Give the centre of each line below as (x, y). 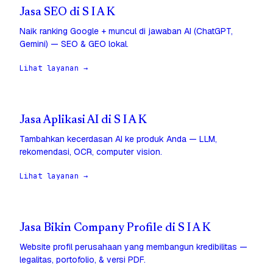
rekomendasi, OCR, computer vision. (91, 152)
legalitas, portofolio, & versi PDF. (83, 260)
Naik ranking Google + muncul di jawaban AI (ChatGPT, (126, 31)
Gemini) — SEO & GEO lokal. (74, 44)
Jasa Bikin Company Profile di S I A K (115, 229)
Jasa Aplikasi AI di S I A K (83, 121)
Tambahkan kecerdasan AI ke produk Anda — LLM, (118, 139)
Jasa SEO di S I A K (67, 13)
